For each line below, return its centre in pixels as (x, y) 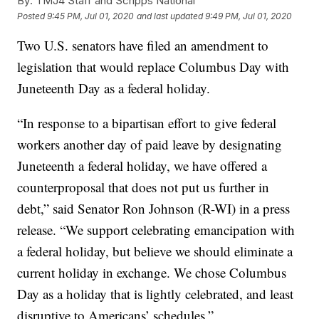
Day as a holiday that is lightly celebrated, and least (156, 294)
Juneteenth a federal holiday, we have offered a (142, 166)
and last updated (170, 16)
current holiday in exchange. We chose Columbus (152, 273)
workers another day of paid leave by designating (150, 145)
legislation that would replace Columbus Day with (153, 67)
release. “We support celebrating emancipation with (156, 230)
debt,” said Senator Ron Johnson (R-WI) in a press (154, 209)
